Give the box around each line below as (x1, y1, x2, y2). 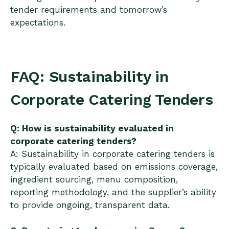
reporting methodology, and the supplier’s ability (10, 187, 216, 198)
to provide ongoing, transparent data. (10, 200, 170, 211)
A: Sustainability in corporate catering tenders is (10, 149, 215, 159)
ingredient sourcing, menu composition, (10, 174, 178, 185)
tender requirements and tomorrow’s (10, 4, 167, 15)
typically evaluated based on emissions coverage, (10, 162, 218, 172)
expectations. (10, 17, 65, 28)
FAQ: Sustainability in (10, 67, 169, 85)
